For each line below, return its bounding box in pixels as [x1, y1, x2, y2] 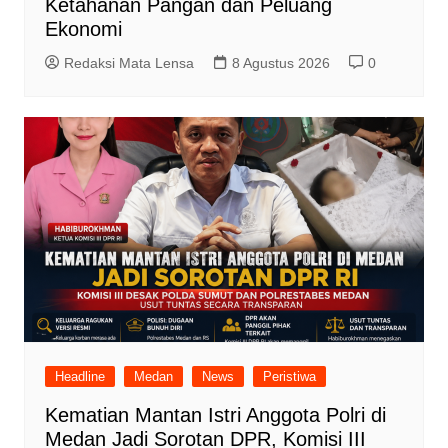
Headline [54, 369, 105, 385]
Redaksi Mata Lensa [63, 55, 194, 72]
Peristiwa [262, 369, 316, 385]
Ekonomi [44, 18, 122, 41]
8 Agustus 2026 [231, 55, 330, 72]
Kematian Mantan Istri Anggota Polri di [44, 404, 386, 427]
